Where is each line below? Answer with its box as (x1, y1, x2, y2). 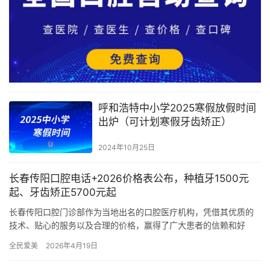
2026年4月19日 (46, 240, 98, 250)
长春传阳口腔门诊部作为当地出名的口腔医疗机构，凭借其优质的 (9, 206, 254, 217)
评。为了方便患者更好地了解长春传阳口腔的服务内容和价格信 (9, 233, 245, 243)
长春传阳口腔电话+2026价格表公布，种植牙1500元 (9, 172, 249, 184)
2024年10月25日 (98, 142, 155, 152)
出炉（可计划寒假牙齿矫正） (98, 115, 231, 128)
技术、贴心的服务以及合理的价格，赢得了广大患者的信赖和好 (9, 219, 245, 230)
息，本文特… (9, 246, 58, 257)
